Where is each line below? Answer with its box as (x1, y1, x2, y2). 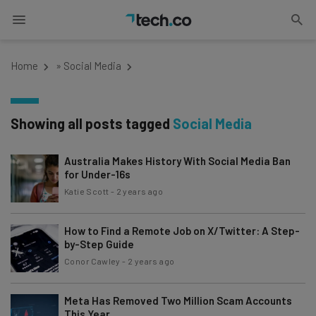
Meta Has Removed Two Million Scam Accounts (64, 294, 292, 307)
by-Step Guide (64, 238, 134, 250)
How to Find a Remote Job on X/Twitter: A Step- (64, 224, 300, 237)
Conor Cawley (64, 256, 121, 266)
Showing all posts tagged (11, 115, 173, 132)
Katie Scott (64, 186, 109, 196)
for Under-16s (64, 168, 130, 181)
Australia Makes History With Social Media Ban (64, 154, 291, 167)
